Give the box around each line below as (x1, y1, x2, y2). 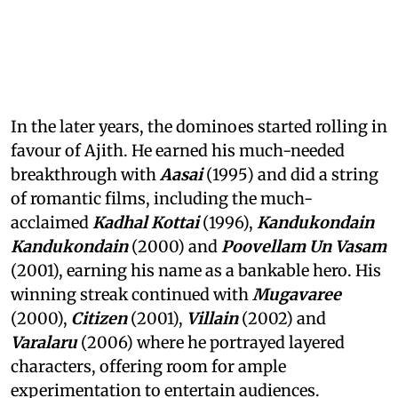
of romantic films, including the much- (11, 188, 313, 210)
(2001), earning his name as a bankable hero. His (11, 260, 381, 282)
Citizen (71, 308, 127, 330)
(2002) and (238, 308, 326, 330)
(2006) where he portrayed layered (77, 332, 345, 354)
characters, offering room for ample (11, 356, 286, 378)
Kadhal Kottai (92, 212, 199, 234)
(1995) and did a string (203, 164, 378, 186)
